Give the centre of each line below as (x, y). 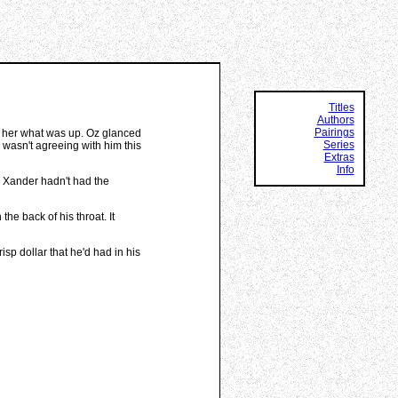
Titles (341, 107)
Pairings (334, 132)
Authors (335, 120)
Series (338, 145)
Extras (339, 157)
